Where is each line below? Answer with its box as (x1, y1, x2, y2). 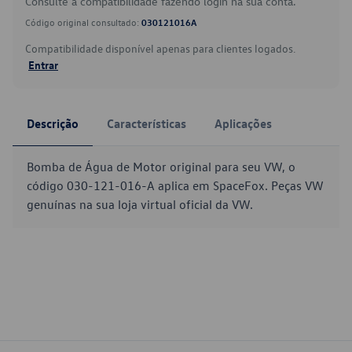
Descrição (27, 115, 79, 131)
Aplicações (214, 115, 272, 131)
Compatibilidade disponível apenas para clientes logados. (25, 41, 295, 56)
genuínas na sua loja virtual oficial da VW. (27, 196, 253, 212)
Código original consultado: (25, 16, 141, 28)
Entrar (28, 57, 58, 71)
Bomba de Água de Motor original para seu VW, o (27, 159, 295, 174)
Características (107, 115, 186, 131)
